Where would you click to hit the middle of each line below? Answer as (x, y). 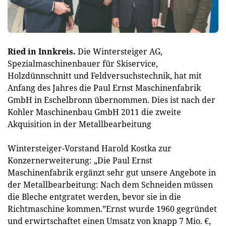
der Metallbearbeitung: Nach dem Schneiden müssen (110, 185)
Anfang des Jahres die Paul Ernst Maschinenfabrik (104, 88)
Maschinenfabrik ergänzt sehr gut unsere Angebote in (112, 173)
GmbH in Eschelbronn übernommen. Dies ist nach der (111, 100)
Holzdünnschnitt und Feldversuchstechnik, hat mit (105, 76)
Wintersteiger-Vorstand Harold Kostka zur (90, 148)
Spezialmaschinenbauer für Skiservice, (83, 64)
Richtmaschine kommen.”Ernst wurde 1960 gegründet (112, 209)
